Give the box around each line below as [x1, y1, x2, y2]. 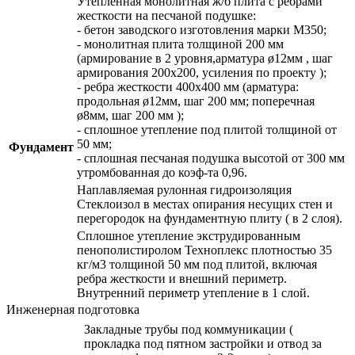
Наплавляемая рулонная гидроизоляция [77, 182, 292, 197]
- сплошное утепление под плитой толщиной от [77, 122, 337, 136]
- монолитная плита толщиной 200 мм [77, 36, 284, 51]
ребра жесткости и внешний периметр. [77, 271, 287, 285]
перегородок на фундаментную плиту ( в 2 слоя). [77, 211, 342, 225]
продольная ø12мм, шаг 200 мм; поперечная [77, 94, 315, 108]
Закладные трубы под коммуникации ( [84, 322, 293, 336]
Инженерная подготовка [6, 302, 139, 316]
